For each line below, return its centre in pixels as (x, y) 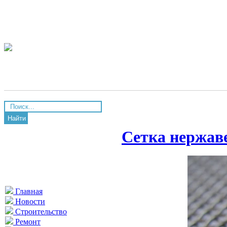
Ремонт (27, 222)
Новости (29, 201)
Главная (28, 191)
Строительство (40, 212)
